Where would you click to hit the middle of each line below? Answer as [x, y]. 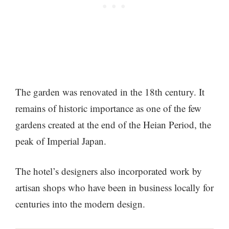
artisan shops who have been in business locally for [114, 187]
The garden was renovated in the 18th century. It [110, 92]
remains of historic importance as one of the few [108, 108]
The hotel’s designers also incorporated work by [109, 171]
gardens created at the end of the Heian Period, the [113, 125]
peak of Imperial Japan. [61, 141]
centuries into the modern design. [80, 203]
